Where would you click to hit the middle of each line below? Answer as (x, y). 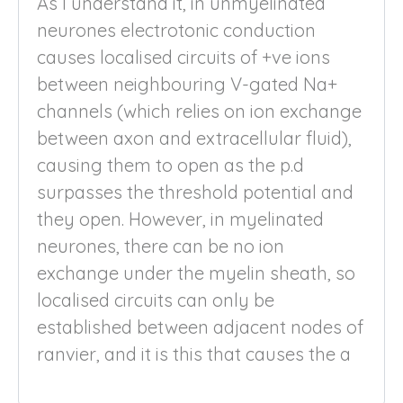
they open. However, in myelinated (180, 219)
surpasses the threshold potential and (195, 192)
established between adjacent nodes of (200, 327)
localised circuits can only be (156, 300)
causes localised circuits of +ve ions (184, 57)
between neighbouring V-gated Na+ (187, 84)
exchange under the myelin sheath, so (196, 273)
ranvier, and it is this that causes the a (194, 354)
